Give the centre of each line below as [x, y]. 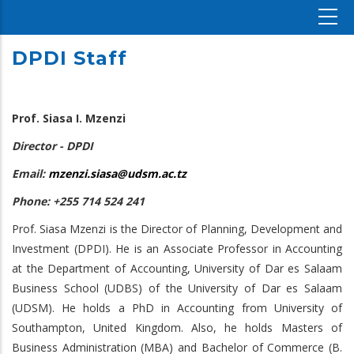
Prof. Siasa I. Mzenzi [69, 118]
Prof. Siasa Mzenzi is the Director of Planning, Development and [177, 229]
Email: [30, 173]
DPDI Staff [70, 58]
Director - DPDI [53, 146]
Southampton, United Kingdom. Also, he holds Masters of [177, 328]
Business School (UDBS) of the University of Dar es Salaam [177, 288]
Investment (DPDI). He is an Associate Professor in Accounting [177, 249]
